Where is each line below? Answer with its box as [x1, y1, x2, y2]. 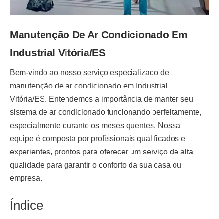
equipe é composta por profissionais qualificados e [10, 134, 185, 143]
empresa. [10, 174, 42, 183]
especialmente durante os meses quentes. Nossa [10, 121, 180, 130]
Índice [10, 198, 43, 213]
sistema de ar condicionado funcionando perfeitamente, [10, 108, 201, 117]
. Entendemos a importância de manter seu [45, 95, 193, 104]
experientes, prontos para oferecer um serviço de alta [10, 148, 193, 156]
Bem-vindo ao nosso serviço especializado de [10, 68, 169, 77]
